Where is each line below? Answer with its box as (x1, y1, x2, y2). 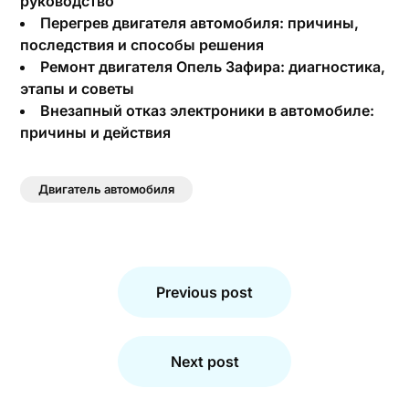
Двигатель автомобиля (38, 182, 175, 196)
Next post (170, 352, 239, 371)
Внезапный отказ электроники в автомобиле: (40, 101, 375, 120)
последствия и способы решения (20, 36, 265, 54)
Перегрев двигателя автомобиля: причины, (40, 14, 360, 32)
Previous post (156, 283, 253, 301)
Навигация (19, 258, 114, 278)
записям (19, 306, 89, 326)
